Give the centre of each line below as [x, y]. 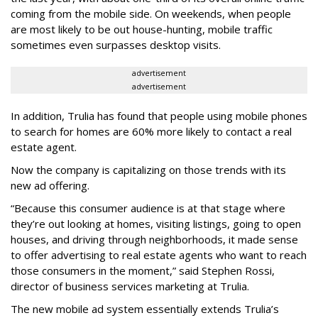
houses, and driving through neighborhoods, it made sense [154, 240]
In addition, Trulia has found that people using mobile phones [159, 116]
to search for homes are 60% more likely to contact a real [151, 132]
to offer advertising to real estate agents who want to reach [159, 255]
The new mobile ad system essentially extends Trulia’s [145, 309]
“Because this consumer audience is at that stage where [148, 208]
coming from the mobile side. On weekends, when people [151, 14]
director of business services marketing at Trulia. [130, 286]
